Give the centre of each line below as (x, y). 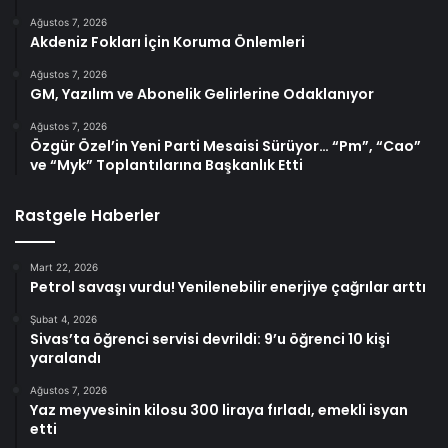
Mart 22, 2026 (64, 267)
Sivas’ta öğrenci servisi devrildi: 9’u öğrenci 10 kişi (210, 339)
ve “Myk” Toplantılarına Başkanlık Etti (166, 165)
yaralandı (65, 358)
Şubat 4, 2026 (63, 319)
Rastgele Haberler (87, 216)
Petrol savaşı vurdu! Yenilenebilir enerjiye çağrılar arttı (228, 287)
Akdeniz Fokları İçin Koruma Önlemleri (167, 42)
